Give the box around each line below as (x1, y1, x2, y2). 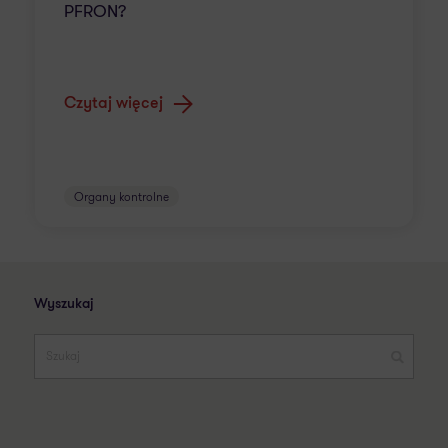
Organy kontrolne (74, 188, 169, 205)
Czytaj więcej (64, 96, 163, 112)
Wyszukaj (34, 297, 94, 312)
